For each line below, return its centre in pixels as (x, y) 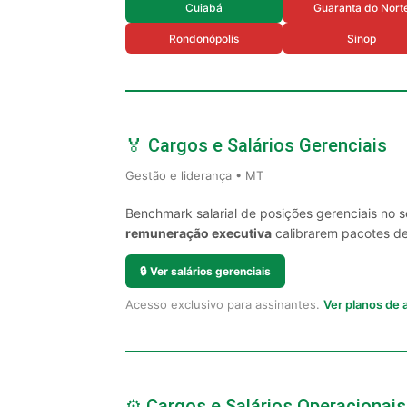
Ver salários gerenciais (210, 271)
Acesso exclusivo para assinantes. (224, 304)
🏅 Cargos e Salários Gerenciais (256, 145)
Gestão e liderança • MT (194, 175)
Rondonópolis (204, 38)
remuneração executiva (199, 233)
